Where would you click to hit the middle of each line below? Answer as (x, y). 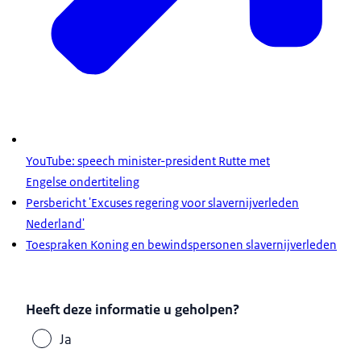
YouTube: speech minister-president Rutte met (148, 160)
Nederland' (55, 223)
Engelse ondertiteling (83, 181)
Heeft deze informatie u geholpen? (133, 309)
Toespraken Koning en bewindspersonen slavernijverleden (181, 244)
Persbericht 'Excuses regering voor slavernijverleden (162, 202)
